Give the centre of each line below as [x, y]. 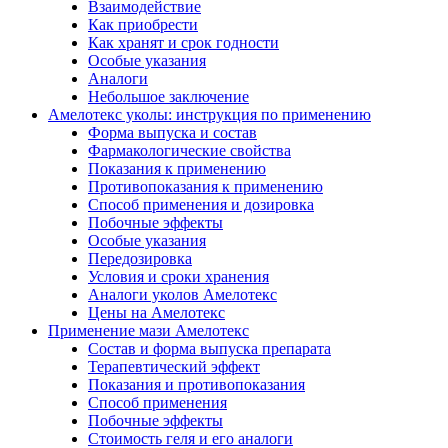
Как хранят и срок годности [183, 42]
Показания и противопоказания [196, 384]
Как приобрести [143, 24]
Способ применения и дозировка [201, 204]
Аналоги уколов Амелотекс [182, 294]
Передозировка [140, 258]
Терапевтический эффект [174, 366]
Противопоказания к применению [205, 186]
